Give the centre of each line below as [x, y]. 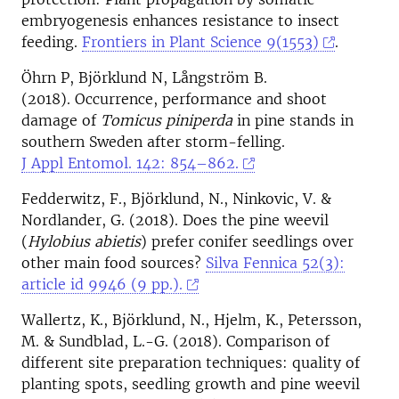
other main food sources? [114, 263]
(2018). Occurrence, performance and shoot [174, 99]
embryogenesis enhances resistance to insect [180, 20]
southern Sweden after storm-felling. [153, 142]
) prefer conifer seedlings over [247, 241]
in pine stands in [293, 120]
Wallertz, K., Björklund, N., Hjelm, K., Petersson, [191, 320]
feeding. [52, 42]
